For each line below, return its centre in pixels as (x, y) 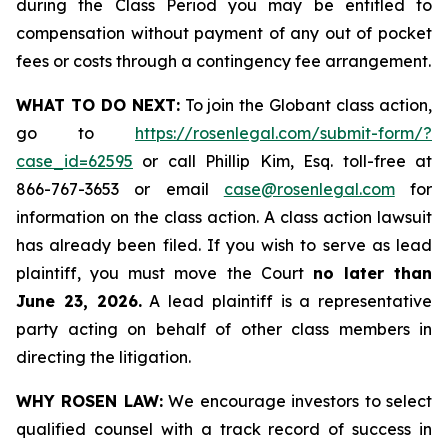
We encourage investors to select (297, 401)
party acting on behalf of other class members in (224, 329)
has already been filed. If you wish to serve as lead (224, 245)
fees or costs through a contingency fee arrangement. (223, 61)
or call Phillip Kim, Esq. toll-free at (282, 161)
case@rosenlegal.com (309, 189)
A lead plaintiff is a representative (286, 301)
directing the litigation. (103, 357)
